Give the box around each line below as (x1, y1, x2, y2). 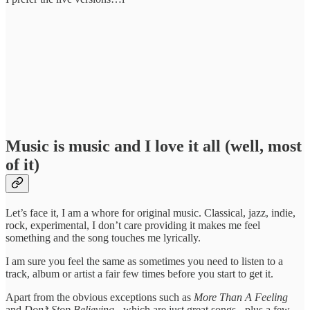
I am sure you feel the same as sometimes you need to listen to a (6, 255, 283, 267)
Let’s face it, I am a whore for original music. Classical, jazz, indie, (6, 206, 295, 219)
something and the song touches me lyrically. (6, 231, 201, 244)
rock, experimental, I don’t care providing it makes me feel (6, 219, 260, 231)
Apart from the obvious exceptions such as (6, 291, 194, 303)
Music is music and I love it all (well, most (6, 137, 302, 156)
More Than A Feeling (194, 291, 288, 303)
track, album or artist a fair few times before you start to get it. (6, 267, 273, 280)
